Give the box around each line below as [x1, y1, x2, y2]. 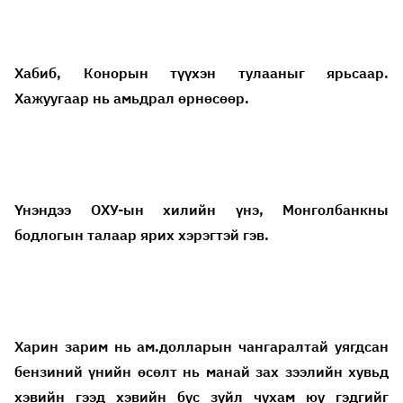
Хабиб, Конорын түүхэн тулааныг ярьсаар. [14, 63, 389, 82]
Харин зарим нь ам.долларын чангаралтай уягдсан [14, 336, 389, 355]
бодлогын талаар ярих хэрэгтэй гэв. [14, 225, 273, 244]
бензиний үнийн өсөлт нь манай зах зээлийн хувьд [14, 362, 389, 381]
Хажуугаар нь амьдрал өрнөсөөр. [14, 88, 253, 107]
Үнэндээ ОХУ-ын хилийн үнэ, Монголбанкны [14, 200, 389, 219]
